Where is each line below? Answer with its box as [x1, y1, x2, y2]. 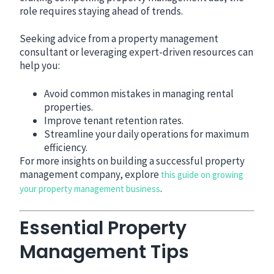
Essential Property [20, 215, 187, 241]
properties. [44, 100, 94, 114]
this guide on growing [161, 169, 244, 181]
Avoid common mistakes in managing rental [44, 87, 234, 101]
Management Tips [20, 239, 190, 265]
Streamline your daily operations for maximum [44, 127, 250, 141]
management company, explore [20, 168, 161, 182]
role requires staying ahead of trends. [20, 4, 183, 18]
